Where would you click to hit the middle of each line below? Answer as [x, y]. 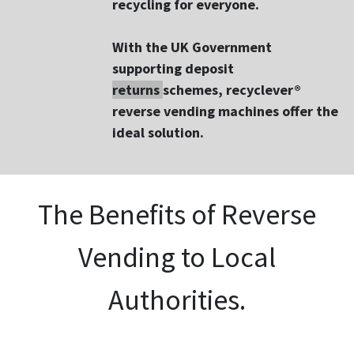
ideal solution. [158, 132]
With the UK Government [192, 47]
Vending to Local [177, 257]
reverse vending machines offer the [225, 111]
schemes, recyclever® [232, 90]
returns [137, 90]
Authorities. [177, 300]
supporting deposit [173, 68]
